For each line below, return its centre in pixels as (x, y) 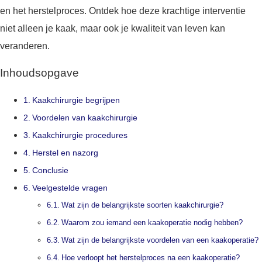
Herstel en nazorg (65, 153)
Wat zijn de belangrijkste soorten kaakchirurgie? (142, 205)
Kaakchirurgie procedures (80, 135)
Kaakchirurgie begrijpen (76, 100)
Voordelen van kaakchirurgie (85, 118)
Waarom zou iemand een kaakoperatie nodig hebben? (152, 223)
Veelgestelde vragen (70, 188)
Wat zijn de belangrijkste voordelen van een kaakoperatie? (160, 240)
